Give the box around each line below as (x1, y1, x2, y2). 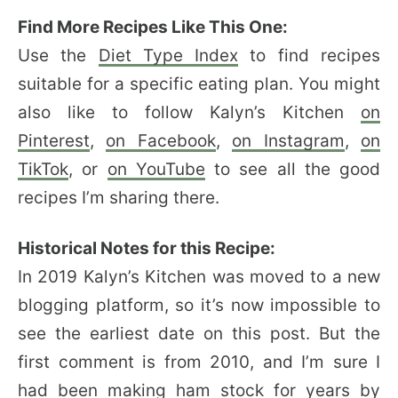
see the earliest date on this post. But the (18, 322, 380, 344)
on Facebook (106, 130, 216, 151)
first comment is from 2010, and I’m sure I (18, 351, 380, 372)
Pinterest (18, 130, 90, 151)
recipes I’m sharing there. (18, 187, 219, 208)
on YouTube (107, 158, 205, 179)
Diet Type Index (98, 44, 239, 66)
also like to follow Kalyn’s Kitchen (18, 101, 361, 123)
